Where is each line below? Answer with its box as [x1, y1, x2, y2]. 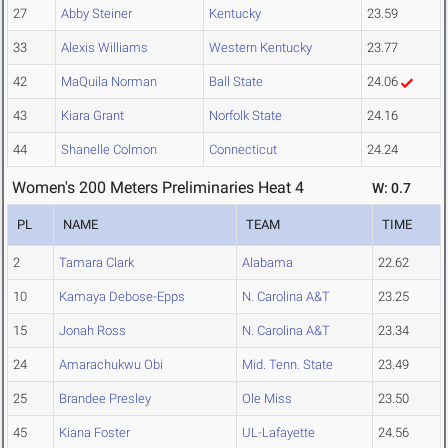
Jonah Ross [59, 323, 126, 339]
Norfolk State [209, 108, 282, 124]
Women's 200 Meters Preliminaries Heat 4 [12, 178, 304, 198]
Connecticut [209, 142, 277, 158]
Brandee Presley [59, 391, 151, 407]
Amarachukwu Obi [59, 357, 163, 373]
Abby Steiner [61, 6, 132, 22]
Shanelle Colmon [61, 142, 157, 158]
